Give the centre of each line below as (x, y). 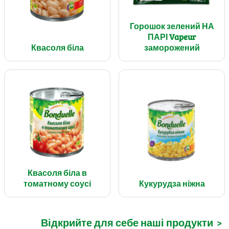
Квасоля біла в (57, 173)
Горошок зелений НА (172, 26)
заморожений (172, 47)
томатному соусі (57, 183)
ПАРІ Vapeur (172, 37)
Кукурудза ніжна (172, 183)
